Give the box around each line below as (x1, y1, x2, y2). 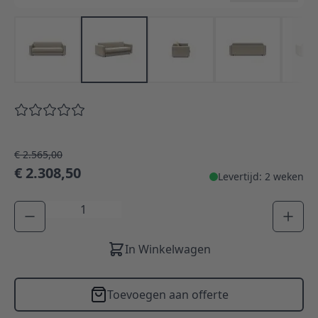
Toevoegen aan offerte (106, 286, 229, 302)
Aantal (45, 200, 79, 216)
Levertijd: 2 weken (218, 169, 304, 183)
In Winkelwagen (124, 241, 211, 257)
